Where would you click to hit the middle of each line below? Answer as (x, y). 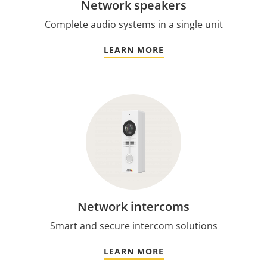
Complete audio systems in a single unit (133, 24)
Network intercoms (133, 206)
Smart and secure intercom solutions (133, 226)
